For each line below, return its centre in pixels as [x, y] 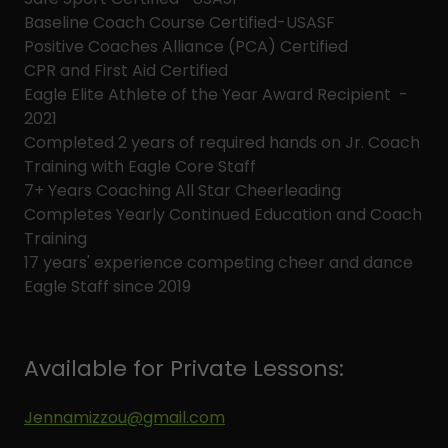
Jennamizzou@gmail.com [124, 417]
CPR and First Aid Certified [126, 70]
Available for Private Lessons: [184, 368]
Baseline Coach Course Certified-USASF [181, 22]
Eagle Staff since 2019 [107, 286]
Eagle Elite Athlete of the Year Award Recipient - [216, 94]
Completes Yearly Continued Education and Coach [223, 214]
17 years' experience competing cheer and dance [218, 262]
